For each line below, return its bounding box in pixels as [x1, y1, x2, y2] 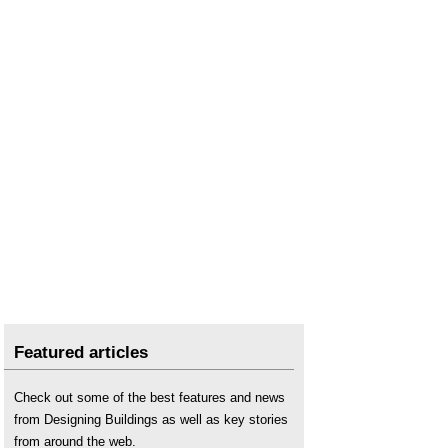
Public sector [14, 43, 89, 58]
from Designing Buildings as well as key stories [14, 412, 288, 427]
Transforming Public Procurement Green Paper [14, 69, 284, 84]
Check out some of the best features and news [14, 390, 285, 405]
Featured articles [14, 343, 148, 362]
